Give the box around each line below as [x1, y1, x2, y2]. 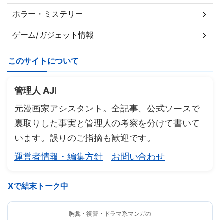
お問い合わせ [111, 151, 165, 162]
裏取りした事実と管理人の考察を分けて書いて [14, 118, 200, 129]
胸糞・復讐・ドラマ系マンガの [69, 210, 151, 218]
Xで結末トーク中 [8, 181, 68, 191]
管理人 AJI [14, 85, 56, 96]
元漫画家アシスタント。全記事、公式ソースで [14, 103, 200, 114]
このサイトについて [8, 56, 79, 66]
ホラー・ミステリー [12, 9, 83, 19]
